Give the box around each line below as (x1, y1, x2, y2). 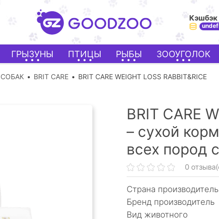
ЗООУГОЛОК (156, 48, 211, 59)
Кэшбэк (189, 13, 218, 22)
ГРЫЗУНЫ (11, 48, 53, 59)
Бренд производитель (127, 197, 215, 207)
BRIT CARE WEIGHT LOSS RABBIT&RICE (78, 72, 207, 81)
